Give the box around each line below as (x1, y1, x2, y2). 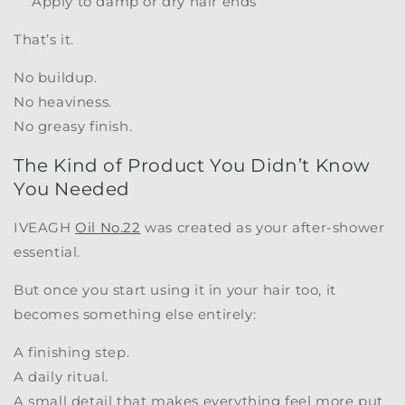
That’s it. (14, 31, 74, 49)
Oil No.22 (75, 219, 141, 237)
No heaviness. (14, 93, 112, 111)
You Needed (14, 177, 130, 200)
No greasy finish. (14, 118, 133, 136)
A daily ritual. (14, 368, 108, 386)
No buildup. (14, 69, 98, 87)
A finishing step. (14, 344, 130, 362)
